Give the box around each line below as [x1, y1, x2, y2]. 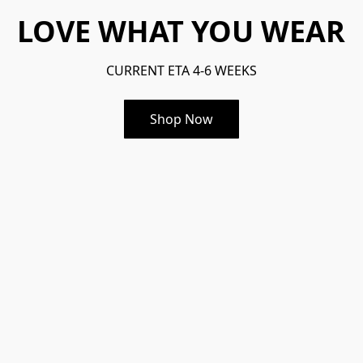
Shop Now [149, 109, 213, 128]
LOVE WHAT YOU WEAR [17, 11, 346, 51]
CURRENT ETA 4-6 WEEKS [105, 62, 257, 79]
